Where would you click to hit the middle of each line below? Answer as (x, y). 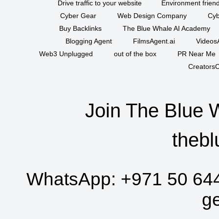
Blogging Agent (88, 41)
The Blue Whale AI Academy (166, 29)
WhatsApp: (74, 179)
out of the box (135, 54)
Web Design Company (152, 16)
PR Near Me (197, 54)
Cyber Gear (78, 16)
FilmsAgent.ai (154, 41)
